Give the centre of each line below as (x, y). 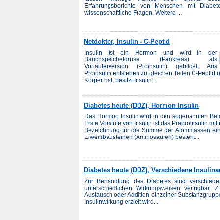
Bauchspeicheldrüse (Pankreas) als (151, 59)
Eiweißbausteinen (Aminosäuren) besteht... (142, 137)
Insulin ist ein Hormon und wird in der (151, 52)
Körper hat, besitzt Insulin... (120, 80)
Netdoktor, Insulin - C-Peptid (127, 41)
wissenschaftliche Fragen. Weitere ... (133, 13)
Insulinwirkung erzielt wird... (121, 202)
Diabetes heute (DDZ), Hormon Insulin (141, 105)
